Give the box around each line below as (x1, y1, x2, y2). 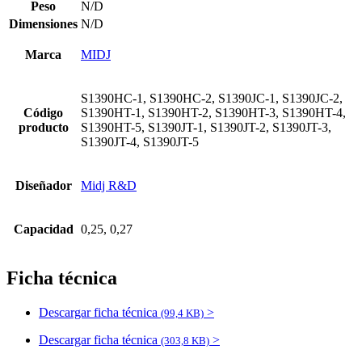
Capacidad (13, 221, 74, 236)
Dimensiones (9, 16, 78, 31)
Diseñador (15, 178, 72, 192)
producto (18, 120, 69, 134)
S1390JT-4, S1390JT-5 (81, 134, 199, 149)
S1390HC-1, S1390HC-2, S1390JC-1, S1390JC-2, (81, 90, 343, 105)
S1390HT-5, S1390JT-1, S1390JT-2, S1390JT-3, (81, 120, 331, 134)
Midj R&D (81, 178, 137, 192)
